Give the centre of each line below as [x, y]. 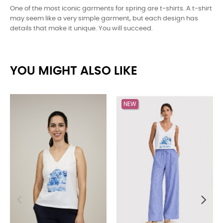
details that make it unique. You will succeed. [81, 28]
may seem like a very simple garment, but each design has [104, 18]
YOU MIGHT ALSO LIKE [74, 71]
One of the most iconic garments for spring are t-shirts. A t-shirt [111, 8]
